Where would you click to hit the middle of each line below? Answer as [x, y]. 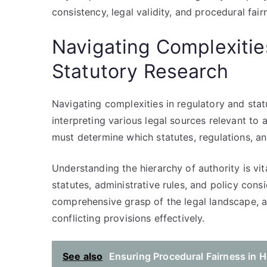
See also [83, 256]
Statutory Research [140, 71]
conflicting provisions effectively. [128, 218]
